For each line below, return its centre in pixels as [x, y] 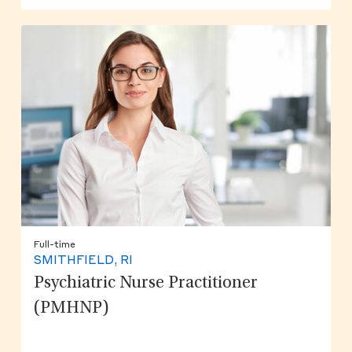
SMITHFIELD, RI [83, 261]
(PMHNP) [71, 308]
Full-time [54, 245]
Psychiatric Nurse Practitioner [145, 283]
